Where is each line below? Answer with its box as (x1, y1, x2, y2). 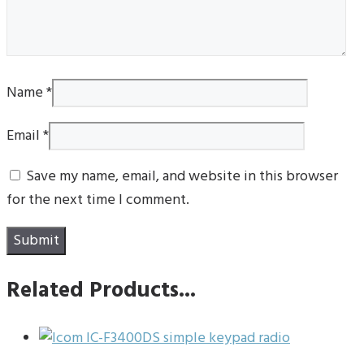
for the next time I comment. (6, 188, 189, 213)
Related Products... (6, 273, 196, 309)
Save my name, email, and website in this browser (26, 165, 338, 189)
